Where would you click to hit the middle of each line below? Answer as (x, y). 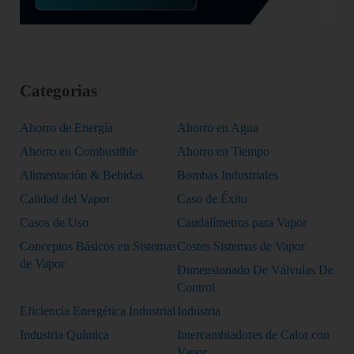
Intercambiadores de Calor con (253, 335)
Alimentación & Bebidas (81, 175)
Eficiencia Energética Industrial (97, 311)
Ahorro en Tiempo (223, 152)
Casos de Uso (54, 223)
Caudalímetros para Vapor (241, 223)
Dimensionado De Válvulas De (255, 270)
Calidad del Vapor (64, 199)
